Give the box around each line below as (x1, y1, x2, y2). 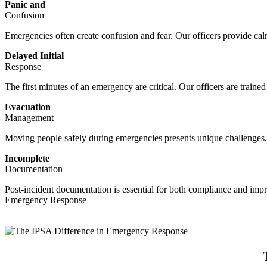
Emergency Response (5, 195, 86, 206)
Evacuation (5, 102, 51, 113)
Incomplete (5, 153, 49, 164)
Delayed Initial (5, 51, 64, 61)
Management (5, 113, 54, 123)
